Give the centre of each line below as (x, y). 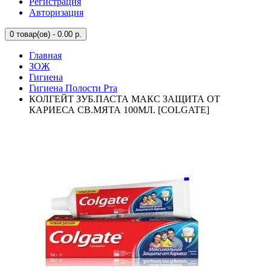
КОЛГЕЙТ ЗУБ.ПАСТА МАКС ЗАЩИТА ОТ (125, 99)
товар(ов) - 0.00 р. (48, 34)
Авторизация (56, 12)
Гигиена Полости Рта (73, 88)
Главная (45, 55)
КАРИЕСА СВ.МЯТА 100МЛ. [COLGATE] (119, 110)
